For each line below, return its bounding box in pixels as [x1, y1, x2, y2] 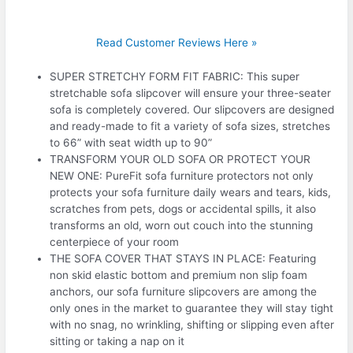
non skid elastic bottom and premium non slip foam [50, 269, 308, 282]
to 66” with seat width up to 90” [50, 136, 213, 150]
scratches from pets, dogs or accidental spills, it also [50, 203, 317, 216]
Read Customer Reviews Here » [96, 36, 257, 50]
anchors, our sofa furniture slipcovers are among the [50, 285, 318, 299]
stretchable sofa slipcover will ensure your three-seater [50, 87, 332, 100]
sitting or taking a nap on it [50, 335, 185, 348]
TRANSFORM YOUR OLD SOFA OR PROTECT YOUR [50, 153, 311, 166]
